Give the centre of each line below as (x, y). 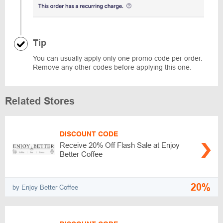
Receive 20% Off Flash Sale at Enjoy (120, 145)
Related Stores (40, 101)
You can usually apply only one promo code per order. (118, 58)
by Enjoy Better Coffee (45, 187)
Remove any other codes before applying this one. (112, 67)
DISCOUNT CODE (89, 134)
